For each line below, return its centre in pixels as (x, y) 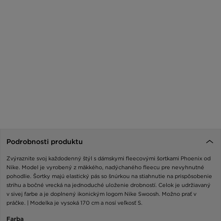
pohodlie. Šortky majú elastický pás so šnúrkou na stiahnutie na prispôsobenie (109, 176)
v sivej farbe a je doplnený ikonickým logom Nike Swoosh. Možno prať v (101, 194)
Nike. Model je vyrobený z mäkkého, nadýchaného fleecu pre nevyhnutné (105, 167)
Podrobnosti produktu (45, 142)
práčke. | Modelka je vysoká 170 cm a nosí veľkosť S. (74, 203)
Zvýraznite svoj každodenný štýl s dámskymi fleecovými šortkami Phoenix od (109, 159)
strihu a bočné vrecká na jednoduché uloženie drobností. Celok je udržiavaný (109, 185)
